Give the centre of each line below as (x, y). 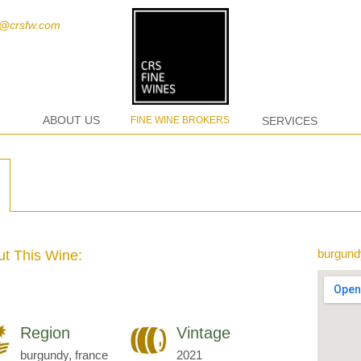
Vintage (203, 333)
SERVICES (289, 121)
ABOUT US (72, 120)
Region (45, 333)
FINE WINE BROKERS (180, 120)
